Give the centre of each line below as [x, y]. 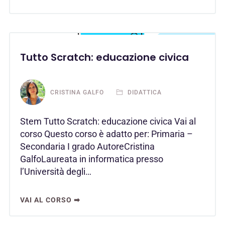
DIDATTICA [144, 93]
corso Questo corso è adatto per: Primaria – [106, 134]
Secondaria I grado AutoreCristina [87, 147]
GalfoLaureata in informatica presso [92, 159]
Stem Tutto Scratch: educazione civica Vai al [108, 122]
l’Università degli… [56, 172]
